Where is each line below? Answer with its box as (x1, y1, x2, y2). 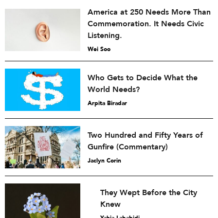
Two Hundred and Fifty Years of (88, 129, 203, 141)
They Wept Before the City (100, 187, 198, 198)
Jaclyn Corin (88, 156, 121, 164)
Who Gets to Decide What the (88, 72, 198, 83)
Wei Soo (88, 45, 110, 53)
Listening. (88, 30, 122, 41)
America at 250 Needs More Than (88, 6, 211, 18)
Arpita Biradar (88, 99, 127, 107)
